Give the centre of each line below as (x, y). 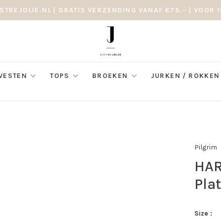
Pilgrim (206, 147)
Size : (203, 213)
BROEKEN (110, 76)
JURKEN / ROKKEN (185, 76)
